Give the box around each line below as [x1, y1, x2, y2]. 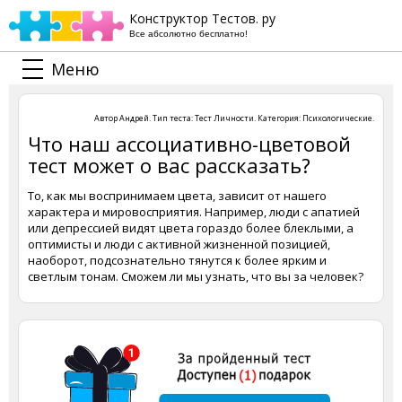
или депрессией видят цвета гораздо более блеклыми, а [28, 220, 354, 236]
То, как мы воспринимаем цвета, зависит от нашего [28, 188, 327, 204]
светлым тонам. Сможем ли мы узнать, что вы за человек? [28, 268, 363, 284]
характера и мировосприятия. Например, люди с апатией [28, 204, 360, 220]
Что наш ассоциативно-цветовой [28, 130, 351, 157]
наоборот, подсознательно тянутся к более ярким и [28, 252, 327, 268]
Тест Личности [195, 112, 254, 124]
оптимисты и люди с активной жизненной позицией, [28, 236, 330, 252]
